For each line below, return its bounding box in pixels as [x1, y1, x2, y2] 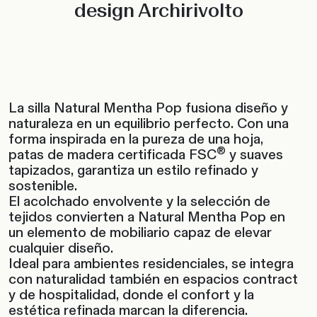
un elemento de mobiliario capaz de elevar [8, 224, 272, 241]
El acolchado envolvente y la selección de [8, 192, 270, 210]
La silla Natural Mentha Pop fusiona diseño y [8, 99, 288, 117]
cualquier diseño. [8, 239, 113, 257]
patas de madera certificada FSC [8, 146, 217, 163]
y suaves [226, 146, 283, 163]
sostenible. [8, 177, 77, 195]
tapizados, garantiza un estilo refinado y [8, 161, 258, 179]
